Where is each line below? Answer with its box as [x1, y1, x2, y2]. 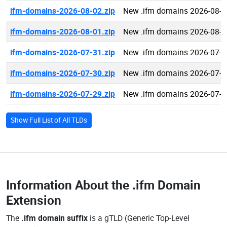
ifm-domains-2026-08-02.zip [10, 5, 115, 16]
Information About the [6, 176, 132, 193]
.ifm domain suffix [21, 212, 88, 223]
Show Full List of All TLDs [11, 116, 87, 125]
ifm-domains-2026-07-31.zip [10, 47, 115, 58]
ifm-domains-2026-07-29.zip [10, 88, 115, 99]
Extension [6, 192, 61, 208]
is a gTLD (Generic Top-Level [88, 212, 190, 223]
